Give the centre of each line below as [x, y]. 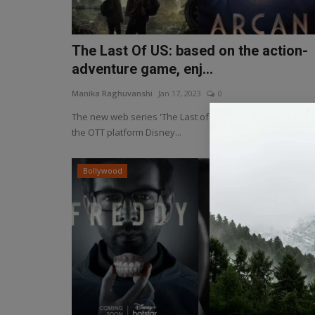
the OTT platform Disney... [127, 132]
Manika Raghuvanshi [112, 93]
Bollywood [102, 171]
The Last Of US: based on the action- [190, 51]
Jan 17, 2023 [180, 93]
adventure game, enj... [142, 69]
